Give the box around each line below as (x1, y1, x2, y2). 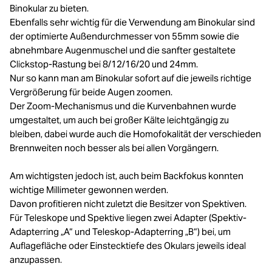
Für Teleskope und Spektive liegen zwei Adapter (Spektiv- (10, 212, 246, 224)
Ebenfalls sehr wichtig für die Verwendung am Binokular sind (10, 16, 255, 29)
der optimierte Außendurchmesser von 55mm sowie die (10, 30, 239, 42)
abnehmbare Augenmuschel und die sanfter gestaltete (10, 44, 236, 56)
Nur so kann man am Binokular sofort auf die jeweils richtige (10, 72, 251, 84)
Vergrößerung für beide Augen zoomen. (10, 86, 172, 98)
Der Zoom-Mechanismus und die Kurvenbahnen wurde (10, 100, 236, 112)
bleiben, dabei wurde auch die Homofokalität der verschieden (10, 128, 261, 140)
